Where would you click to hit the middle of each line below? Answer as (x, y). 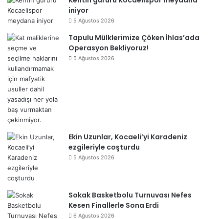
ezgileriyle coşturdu (104, 147)
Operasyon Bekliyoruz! (109, 48)
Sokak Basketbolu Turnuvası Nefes (130, 195)
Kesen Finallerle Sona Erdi (114, 205)
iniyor (78, 10)
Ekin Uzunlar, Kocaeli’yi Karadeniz (128, 137)
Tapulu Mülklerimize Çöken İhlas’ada (134, 38)
